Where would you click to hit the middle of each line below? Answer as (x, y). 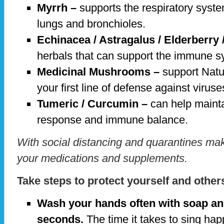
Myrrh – (57, 8)
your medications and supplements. (104, 158)
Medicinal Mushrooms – (98, 72)
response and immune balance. (114, 120)
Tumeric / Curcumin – (92, 104)
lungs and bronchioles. (93, 24)
